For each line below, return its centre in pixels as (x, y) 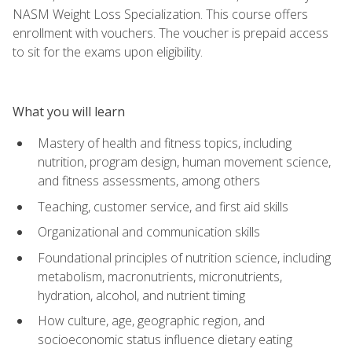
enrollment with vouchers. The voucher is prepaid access (170, 33)
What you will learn (69, 111)
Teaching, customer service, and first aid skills (163, 206)
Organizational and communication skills (149, 232)
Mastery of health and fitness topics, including (165, 143)
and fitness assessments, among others (149, 180)
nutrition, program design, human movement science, (184, 161)
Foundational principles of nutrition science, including (184, 257)
